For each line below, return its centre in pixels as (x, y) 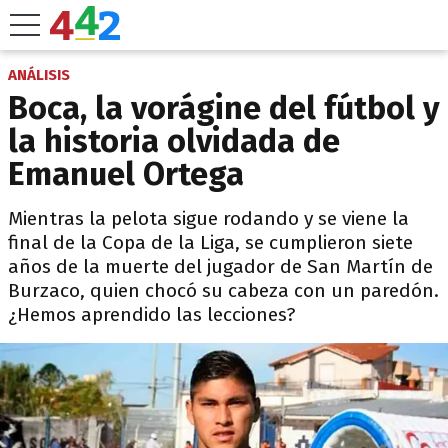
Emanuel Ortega (126, 174)
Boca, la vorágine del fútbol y (224, 108)
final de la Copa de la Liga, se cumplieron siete (210, 242)
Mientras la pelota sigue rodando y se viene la (208, 218)
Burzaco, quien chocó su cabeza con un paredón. (223, 290)
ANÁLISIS (39, 75)
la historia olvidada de (174, 141)
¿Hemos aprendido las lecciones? (151, 314)
